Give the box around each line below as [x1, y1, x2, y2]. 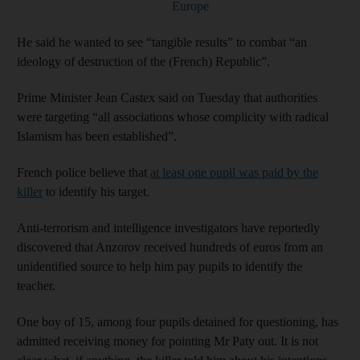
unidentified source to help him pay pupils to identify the [17, 259, 302, 273]
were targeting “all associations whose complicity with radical [17, 109, 329, 124]
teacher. [17, 278, 55, 292]
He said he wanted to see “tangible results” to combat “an [17, 35, 307, 49]
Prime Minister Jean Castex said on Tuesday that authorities [17, 90, 317, 104]
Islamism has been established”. [17, 129, 177, 143]
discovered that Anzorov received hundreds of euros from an [17, 239, 323, 254]
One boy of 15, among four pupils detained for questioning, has [17, 314, 338, 329]
